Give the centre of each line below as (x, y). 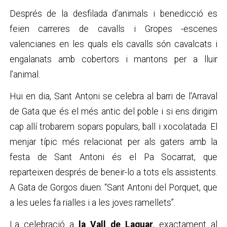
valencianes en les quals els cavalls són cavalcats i (113, 44)
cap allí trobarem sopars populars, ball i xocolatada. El (113, 127)
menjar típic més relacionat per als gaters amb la (113, 142)
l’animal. (25, 74)
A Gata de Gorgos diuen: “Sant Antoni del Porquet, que (113, 188)
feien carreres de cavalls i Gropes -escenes (113, 29)
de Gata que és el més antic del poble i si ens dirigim (113, 112)
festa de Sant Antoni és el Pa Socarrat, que (113, 157)
